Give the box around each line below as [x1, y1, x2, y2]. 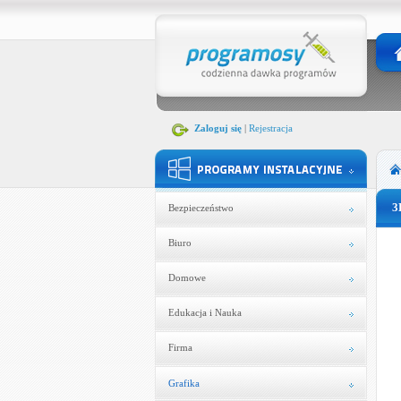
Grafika [167, 378, 200, 388]
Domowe [167, 272, 206, 283]
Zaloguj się [193, 123, 242, 133]
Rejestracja [248, 123, 293, 133]
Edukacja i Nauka [167, 307, 242, 318]
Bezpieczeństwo [167, 202, 234, 213]
